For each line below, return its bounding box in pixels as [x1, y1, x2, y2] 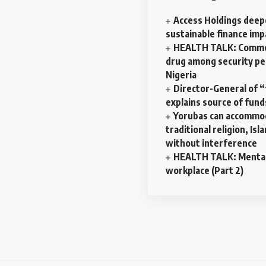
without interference [166, 137, 259, 150]
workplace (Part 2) [166, 164, 243, 177]
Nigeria [166, 69, 197, 81]
